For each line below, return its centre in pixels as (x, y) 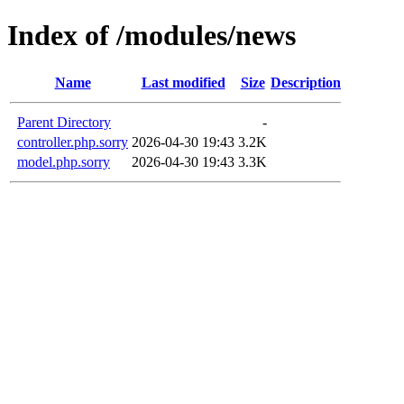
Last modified (183, 82)
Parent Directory (64, 122)
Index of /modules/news (151, 36)
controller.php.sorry (73, 142)
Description (306, 82)
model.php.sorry (64, 161)
